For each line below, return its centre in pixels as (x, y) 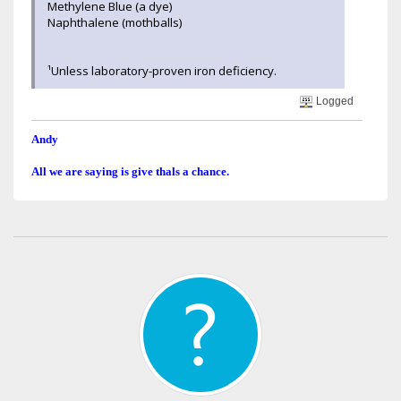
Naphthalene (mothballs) (115, 22)
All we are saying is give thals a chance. (130, 172)
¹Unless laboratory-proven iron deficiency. (162, 70)
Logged (334, 102)
